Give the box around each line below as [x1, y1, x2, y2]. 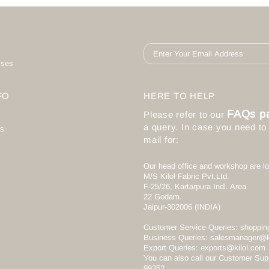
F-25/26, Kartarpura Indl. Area [144, 181, 246, 191]
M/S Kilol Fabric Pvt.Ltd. [144, 171, 229, 181]
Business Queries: [144, 232, 208, 242]
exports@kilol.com [201, 243, 265, 252]
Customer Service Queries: [144, 222, 238, 232]
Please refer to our [144, 109, 227, 119]
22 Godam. [144, 192, 182, 201]
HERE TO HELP [144, 90, 215, 101]
